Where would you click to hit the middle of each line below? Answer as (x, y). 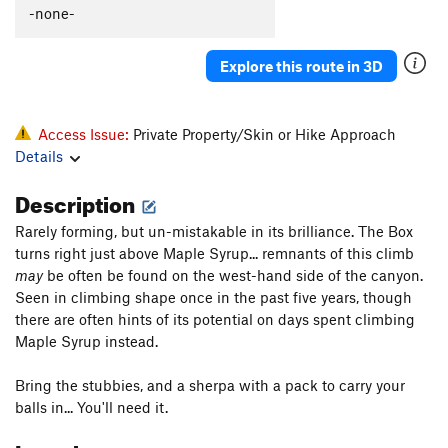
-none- (52, 13)
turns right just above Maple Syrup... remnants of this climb (214, 253)
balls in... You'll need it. (91, 407)
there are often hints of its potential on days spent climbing (215, 319)
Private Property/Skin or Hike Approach (264, 134)
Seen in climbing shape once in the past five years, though (213, 297)
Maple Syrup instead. (86, 341)
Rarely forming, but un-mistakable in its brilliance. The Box (214, 231)
